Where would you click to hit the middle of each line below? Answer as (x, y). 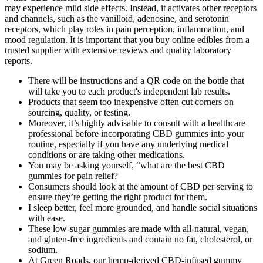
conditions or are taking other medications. (107, 155)
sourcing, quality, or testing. (79, 112)
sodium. (43, 250)
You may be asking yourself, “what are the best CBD (127, 165)
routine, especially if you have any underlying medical (128, 144)
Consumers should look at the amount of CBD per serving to (141, 186)
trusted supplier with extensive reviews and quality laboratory (118, 50)
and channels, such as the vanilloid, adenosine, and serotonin (117, 18)
